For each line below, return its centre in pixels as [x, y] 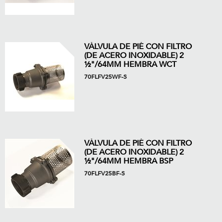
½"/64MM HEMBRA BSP [129, 161]
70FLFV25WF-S [106, 77]
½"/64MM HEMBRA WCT [130, 64]
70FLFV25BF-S [105, 173]
